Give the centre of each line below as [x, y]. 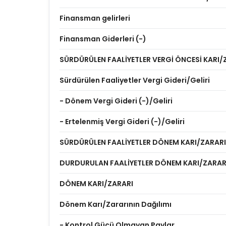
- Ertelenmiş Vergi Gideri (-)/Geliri [122, 122]
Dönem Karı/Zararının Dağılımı [116, 204]
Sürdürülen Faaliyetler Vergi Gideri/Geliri [135, 80]
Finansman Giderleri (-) [103, 39]
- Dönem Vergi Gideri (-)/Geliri [116, 101]
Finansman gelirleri [95, 18]
